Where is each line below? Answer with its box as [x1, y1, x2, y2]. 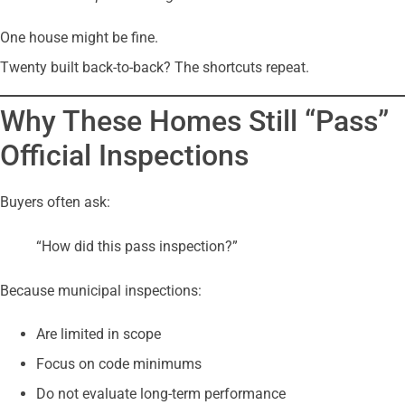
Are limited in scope [36, 325, 161, 343]
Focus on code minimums [36, 354, 202, 372]
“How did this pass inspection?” [36, 238, 238, 256]
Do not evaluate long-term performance [36, 384, 286, 402]
